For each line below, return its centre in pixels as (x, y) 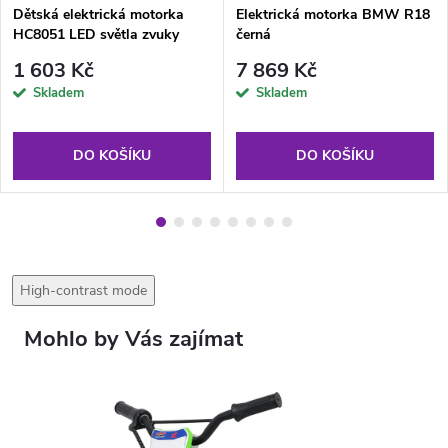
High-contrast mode (83, 291)
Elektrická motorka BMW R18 (333, 14)
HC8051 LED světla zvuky (96, 34)
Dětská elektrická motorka (98, 14)
